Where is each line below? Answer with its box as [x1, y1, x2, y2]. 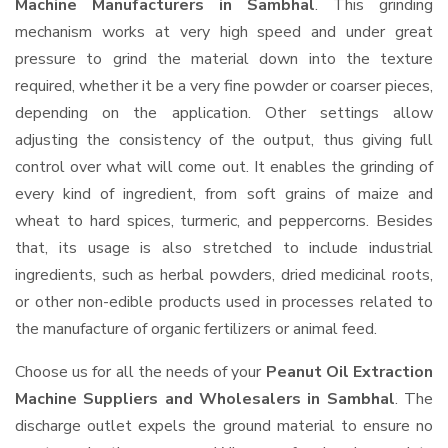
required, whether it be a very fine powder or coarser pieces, [15, 75, 433, 97]
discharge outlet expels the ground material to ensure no [15, 415, 433, 437]
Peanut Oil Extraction [265, 361, 434, 383]
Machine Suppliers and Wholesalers [15, 388, 308, 410]
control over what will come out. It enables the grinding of [15, 156, 433, 178]
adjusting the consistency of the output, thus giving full [15, 129, 433, 151]
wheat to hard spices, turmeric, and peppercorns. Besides [15, 210, 433, 232]
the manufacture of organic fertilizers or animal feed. [15, 318, 377, 340]
